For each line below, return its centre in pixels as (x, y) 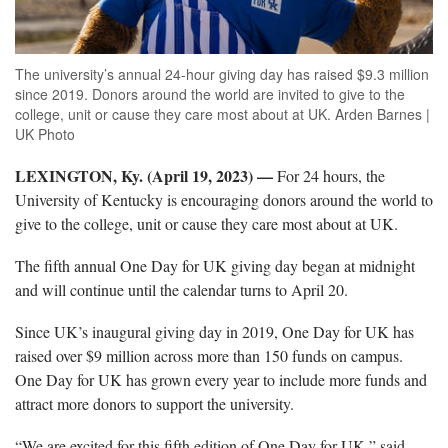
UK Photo (45, 133)
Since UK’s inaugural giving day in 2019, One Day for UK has (214, 331)
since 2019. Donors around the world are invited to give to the (210, 93)
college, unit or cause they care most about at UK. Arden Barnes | (222, 113)
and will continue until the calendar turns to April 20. (181, 289)
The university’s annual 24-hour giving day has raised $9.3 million (222, 73)
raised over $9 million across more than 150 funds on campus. (209, 355)
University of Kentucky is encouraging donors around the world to (224, 199)
